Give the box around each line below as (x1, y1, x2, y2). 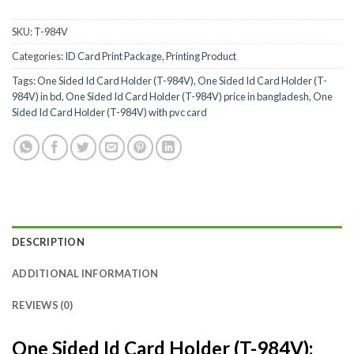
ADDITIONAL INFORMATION (12, 266, 159, 280)
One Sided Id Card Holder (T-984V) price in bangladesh (66, 89, 309, 103)
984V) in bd (12, 89, 62, 103)
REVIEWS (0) (12, 298, 73, 311)
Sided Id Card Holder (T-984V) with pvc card (12, 105, 207, 119)
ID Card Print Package (65, 49, 162, 62)
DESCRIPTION (12, 235, 85, 248)
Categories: (12, 49, 65, 62)
